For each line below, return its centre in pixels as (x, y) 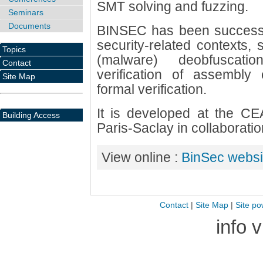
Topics (14, 49)
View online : (141, 157)
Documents (29, 26)
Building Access (31, 115)
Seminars (26, 12)
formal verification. (151, 89)
